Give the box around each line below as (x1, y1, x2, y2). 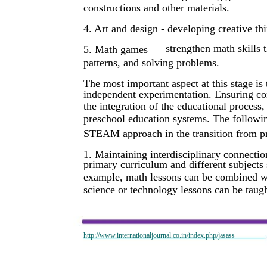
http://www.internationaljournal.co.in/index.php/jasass (83, 231, 235, 240)
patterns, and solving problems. (83, 56, 219, 69)
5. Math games (83, 43, 148, 55)
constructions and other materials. (83, 1, 229, 14)
